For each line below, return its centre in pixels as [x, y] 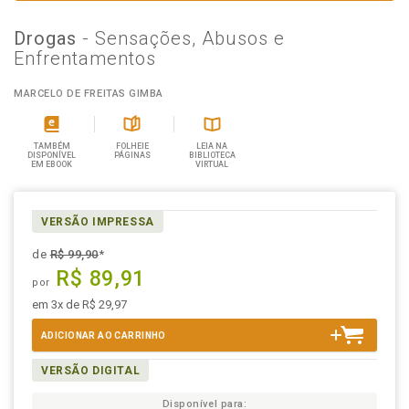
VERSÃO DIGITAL [91, 371]
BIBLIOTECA [212, 155]
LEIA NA [212, 146]
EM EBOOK [52, 164]
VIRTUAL [212, 164]
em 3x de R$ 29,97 [79, 304]
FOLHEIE [132, 146]
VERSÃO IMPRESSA [98, 222]
